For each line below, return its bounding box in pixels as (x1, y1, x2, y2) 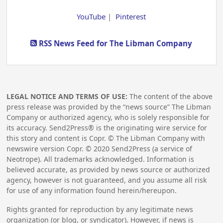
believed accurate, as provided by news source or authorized (6, 165, 211, 175)
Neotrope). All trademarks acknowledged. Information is (6, 154, 195, 164)
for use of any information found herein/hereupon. (6, 186, 177, 196)
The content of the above (127, 92, 213, 102)
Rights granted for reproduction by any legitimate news (6, 204, 194, 214)
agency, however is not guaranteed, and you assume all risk (6, 175, 207, 185)
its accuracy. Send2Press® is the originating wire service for (6, 123, 208, 133)
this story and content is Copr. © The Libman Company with (6, 133, 206, 143)
